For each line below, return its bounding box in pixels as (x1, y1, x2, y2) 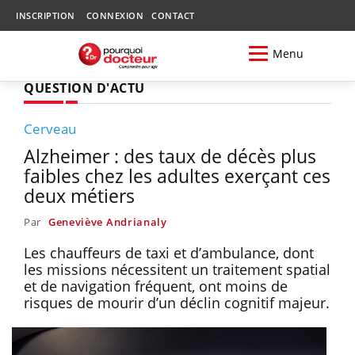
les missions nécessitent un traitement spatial (24, 259, 330, 279)
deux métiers (24, 182, 135, 208)
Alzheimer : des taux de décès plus (24, 143, 316, 169)
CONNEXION (86, 10, 143, 21)
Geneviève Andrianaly (48, 214, 167, 229)
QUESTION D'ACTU (24, 78, 145, 97)
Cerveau (24, 119, 76, 138)
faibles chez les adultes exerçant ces (24, 162, 330, 189)
